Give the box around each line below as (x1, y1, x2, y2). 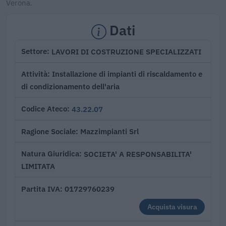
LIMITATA (21, 161, 55, 172)
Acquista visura (147, 202, 197, 212)
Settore (21, 46, 47, 56)
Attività (21, 69, 47, 79)
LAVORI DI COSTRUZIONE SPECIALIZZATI (51, 46, 201, 56)
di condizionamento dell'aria (21, 81, 120, 91)
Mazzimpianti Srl (80, 126, 139, 137)
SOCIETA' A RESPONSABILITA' (84, 148, 192, 159)
